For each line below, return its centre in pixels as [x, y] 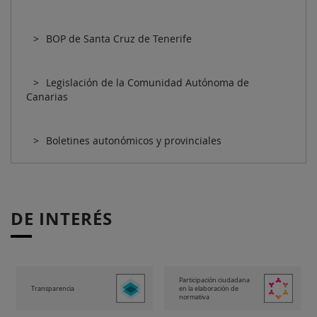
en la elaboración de [209, 288]
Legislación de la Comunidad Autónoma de [148, 83]
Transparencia [53, 288]
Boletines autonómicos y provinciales [134, 141]
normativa [194, 297]
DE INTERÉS [62, 219]
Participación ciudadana [214, 280]
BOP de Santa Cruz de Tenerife [119, 39]
